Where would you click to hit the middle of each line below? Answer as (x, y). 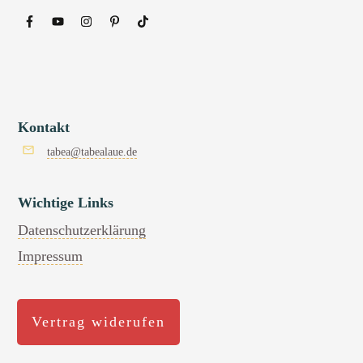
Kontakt (44, 128)
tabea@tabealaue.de (92, 152)
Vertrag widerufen (98, 322)
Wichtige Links (66, 203)
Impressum (50, 256)
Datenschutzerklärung (82, 231)
